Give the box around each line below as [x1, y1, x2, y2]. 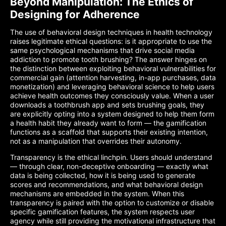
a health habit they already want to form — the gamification [10, 119, 206, 127]
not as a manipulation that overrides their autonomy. [10, 137, 182, 145]
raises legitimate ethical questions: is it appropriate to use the [10, 37, 212, 45]
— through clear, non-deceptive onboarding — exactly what [10, 162, 208, 171]
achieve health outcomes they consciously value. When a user [10, 91, 214, 100]
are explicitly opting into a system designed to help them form [10, 109, 214, 118]
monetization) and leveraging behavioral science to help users [10, 82, 214, 91]
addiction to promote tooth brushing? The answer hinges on [10, 55, 207, 64]
